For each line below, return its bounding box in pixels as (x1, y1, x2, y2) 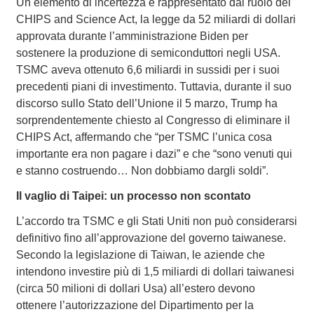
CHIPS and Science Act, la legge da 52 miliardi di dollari (15, 13, 296, 25)
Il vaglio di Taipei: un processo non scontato (15, 189, 251, 202)
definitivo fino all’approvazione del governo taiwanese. (15, 231, 286, 244)
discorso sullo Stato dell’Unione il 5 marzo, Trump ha (15, 97, 278, 109)
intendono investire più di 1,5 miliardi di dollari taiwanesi (15, 265, 294, 278)
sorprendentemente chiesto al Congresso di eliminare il (15, 114, 290, 126)
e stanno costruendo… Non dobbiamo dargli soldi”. (15, 164, 268, 177)
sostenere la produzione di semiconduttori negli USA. (15, 46, 280, 59)
